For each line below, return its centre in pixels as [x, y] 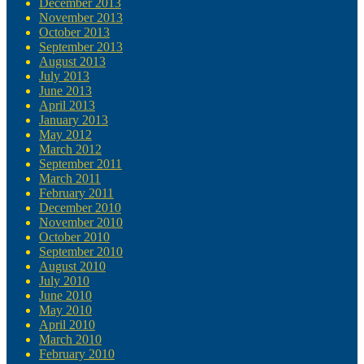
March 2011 [70, 179]
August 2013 [72, 62]
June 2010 [65, 296]
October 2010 [74, 237]
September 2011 [80, 164]
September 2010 [81, 252]
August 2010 [72, 266]
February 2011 [76, 193]
